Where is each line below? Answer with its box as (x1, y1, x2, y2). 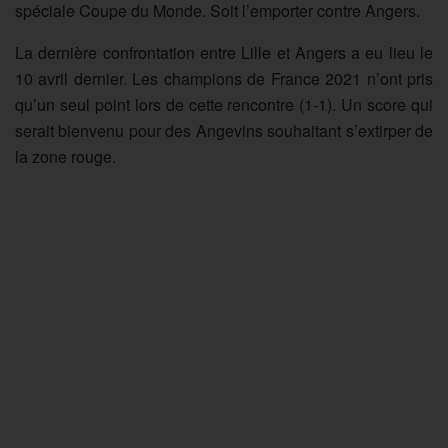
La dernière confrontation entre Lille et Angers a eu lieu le (15, 40, 433, 64)
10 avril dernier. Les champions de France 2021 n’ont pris (15, 66, 433, 90)
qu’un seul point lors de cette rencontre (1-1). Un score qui (15, 92, 433, 116)
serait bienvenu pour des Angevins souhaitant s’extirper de (15, 118, 433, 142)
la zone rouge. (15, 144, 116, 168)
